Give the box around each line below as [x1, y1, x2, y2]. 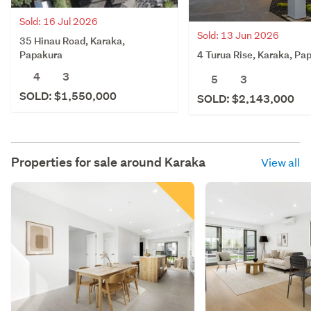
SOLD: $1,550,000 [19, 88, 117, 103]
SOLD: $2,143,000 [197, 91, 294, 106]
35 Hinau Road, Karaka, [19, 33, 125, 47]
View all [261, 154, 300, 169]
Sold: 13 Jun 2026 [197, 28, 279, 42]
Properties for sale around [11, 153, 165, 170]
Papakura [19, 47, 62, 61]
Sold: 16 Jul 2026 [19, 15, 98, 28]
